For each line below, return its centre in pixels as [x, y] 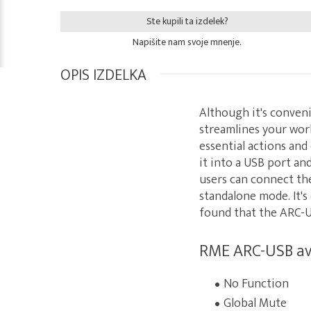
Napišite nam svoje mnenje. [187, 42]
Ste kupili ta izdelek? [187, 21]
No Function [256, 284]
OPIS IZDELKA [103, 75]
